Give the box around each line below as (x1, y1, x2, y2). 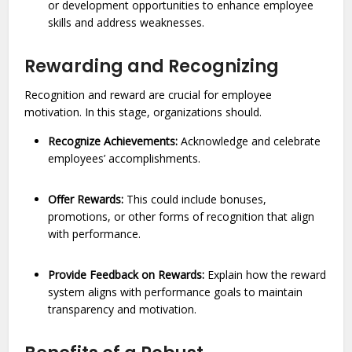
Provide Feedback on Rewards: (48, 267, 205, 282)
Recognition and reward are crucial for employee (24, 87, 273, 102)
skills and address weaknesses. (48, 15, 208, 30)
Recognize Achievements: (48, 134, 178, 148)
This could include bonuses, (123, 192, 267, 207)
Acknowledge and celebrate (178, 134, 321, 148)
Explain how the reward (204, 267, 327, 282)
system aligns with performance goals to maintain (48, 284, 303, 299)
